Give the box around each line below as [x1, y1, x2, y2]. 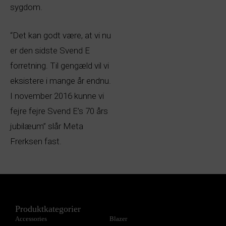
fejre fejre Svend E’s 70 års [10, 105, 108, 116]
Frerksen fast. [10, 136, 62, 146]
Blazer [109, 214, 127, 222]
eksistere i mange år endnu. [10, 75, 111, 86]
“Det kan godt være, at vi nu [10, 30, 111, 40]
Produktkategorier [15, 203, 81, 214]
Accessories [15, 214, 47, 222]
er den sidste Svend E [10, 45, 90, 55]
